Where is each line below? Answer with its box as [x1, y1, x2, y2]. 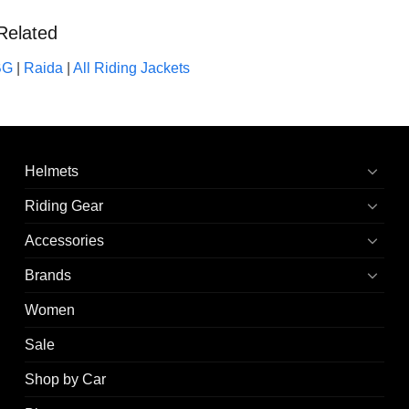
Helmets [25, 163, 79, 179]
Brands [25, 267, 72, 283]
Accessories [25, 232, 105, 248]
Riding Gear [25, 197, 104, 214]
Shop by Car [25, 371, 107, 387]
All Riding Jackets [72, 59, 190, 76]
